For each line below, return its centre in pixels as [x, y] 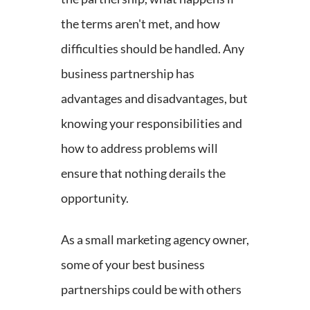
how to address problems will [139, 148]
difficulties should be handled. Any [153, 48]
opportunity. [95, 198]
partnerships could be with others [151, 289]
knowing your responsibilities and [152, 123]
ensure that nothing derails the [143, 173]
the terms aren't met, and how [140, 23]
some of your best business [133, 264]
